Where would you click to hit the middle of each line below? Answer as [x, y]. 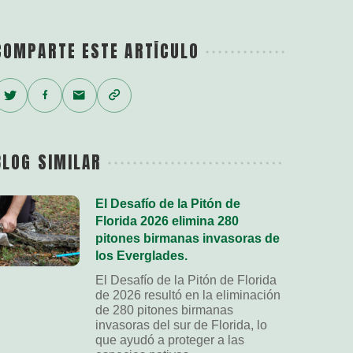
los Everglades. [141, 256]
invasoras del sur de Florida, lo [181, 325]
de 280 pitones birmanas [164, 310]
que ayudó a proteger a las [170, 340]
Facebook [87, 91]
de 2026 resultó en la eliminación [188, 295]
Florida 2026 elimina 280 [167, 221]
